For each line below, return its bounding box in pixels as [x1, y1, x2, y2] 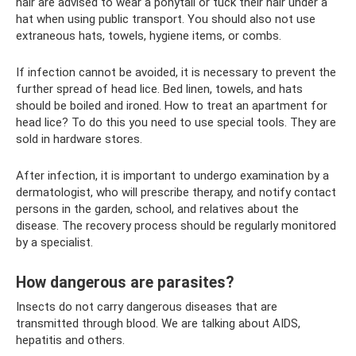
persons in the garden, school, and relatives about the [16, 201, 299, 216]
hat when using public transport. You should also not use [16, 11, 315, 26]
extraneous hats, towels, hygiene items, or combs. [16, 28, 281, 43]
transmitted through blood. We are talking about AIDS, [16, 315, 300, 331]
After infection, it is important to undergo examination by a [16, 168, 329, 183]
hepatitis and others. [16, 332, 125, 347]
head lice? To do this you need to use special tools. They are [16, 114, 336, 130]
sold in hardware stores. [16, 131, 142, 146]
